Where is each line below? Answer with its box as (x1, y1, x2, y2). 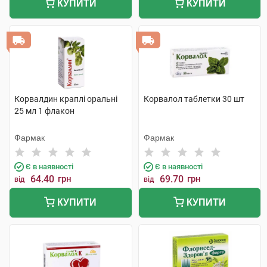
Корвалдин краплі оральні (14, 94, 117, 104)
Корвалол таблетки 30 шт (143, 94, 244, 104)
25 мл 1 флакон (14, 106, 74, 116)
